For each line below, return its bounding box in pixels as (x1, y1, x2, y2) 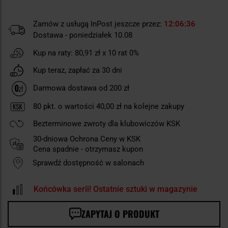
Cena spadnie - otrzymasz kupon (33, 144, 143, 154)
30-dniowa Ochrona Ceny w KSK (33, 134, 140, 144)
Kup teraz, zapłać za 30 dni (33, 66, 122, 75)
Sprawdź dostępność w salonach (33, 158, 144, 167)
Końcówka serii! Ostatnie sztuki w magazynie (34, 184, 197, 194)
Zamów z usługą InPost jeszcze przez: (33, 19, 164, 28)
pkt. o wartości (41, 101, 96, 111)
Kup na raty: (33, 48, 75, 58)
